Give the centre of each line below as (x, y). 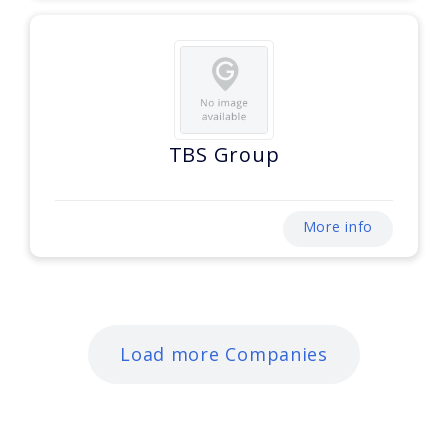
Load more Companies (224, 354)
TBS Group (224, 155)
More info (337, 227)
